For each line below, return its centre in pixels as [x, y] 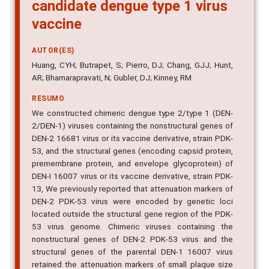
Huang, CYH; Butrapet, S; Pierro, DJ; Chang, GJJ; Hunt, [132, 80]
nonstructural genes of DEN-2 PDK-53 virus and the [132, 254]
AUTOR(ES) [53, 65]
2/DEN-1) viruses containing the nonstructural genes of [132, 140]
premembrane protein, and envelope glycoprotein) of [132, 178]
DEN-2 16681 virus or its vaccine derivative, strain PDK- [132, 153]
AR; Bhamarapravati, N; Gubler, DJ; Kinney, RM [112, 92]
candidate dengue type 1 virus [130, 21]
